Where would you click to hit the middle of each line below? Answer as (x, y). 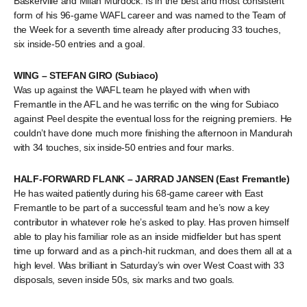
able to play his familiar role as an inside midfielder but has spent (147, 236)
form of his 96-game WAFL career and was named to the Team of (150, 15)
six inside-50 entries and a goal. (79, 44)
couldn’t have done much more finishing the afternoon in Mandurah (153, 133)
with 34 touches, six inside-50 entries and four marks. (124, 147)
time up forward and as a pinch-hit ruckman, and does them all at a (153, 251)
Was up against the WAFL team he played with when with (132, 90)
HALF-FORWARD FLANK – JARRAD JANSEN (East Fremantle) (152, 179)
